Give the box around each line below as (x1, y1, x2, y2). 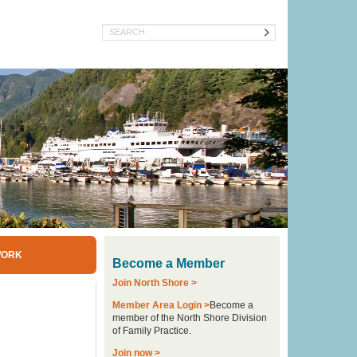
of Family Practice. (112, 325, 191, 336)
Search (101, 27, 139, 40)
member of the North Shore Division (112, 312, 267, 324)
